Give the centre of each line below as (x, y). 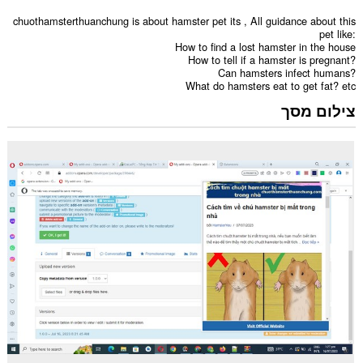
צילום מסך (319, 110)
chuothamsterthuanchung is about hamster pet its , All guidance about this (185, 21)
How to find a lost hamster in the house (266, 47)
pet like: (338, 34)
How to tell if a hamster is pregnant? (272, 60)
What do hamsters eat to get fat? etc (271, 86)
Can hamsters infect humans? (287, 73)
